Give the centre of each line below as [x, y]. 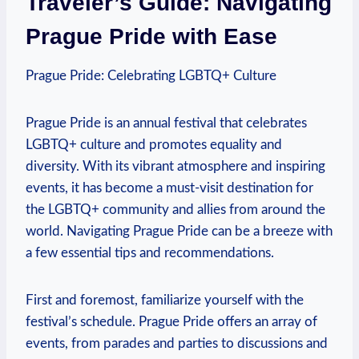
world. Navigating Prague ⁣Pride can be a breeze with [179, 231]
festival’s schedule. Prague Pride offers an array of [171, 321]
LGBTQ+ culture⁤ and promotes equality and [154, 144]
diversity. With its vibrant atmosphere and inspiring [175, 166]
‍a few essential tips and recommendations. [150, 252]
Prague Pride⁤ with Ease [151, 36]
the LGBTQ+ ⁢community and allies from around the [175, 209]
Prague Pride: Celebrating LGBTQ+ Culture [151, 75]
